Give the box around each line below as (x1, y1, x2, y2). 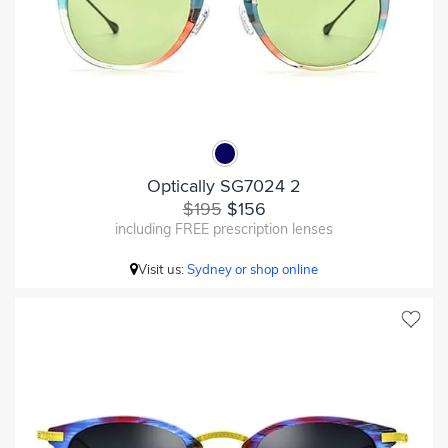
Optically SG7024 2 (147, 174, 301, 197)
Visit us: (138, 260, 187, 277)
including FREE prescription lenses (115, 219, 333, 238)
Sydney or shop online (187, 260, 318, 277)
